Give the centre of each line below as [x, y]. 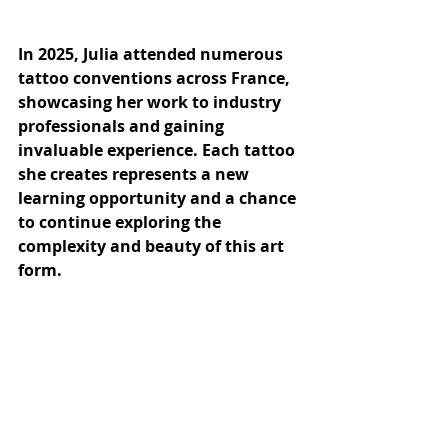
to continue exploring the [121, 222]
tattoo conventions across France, [156, 78]
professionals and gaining [123, 126]
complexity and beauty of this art [153, 246]
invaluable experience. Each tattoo [158, 150]
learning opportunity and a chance [159, 198]
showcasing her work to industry [151, 102]
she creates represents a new [135, 174]
